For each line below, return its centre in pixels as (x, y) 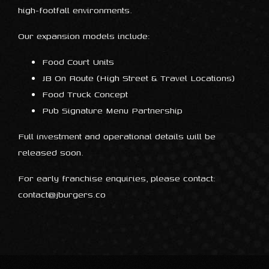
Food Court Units (78, 62)
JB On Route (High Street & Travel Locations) (138, 78)
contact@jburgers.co (62, 194)
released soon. (51, 152)
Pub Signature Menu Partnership (112, 110)
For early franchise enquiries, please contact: (117, 178)
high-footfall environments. (75, 10)
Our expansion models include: (84, 36)
